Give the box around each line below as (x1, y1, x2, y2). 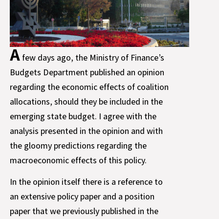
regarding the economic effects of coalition (10, 81, 169, 92)
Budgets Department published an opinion (10, 66, 164, 78)
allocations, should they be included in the (10, 95, 163, 107)
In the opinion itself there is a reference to (10, 175, 163, 187)
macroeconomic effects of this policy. (10, 154, 147, 166)
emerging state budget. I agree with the (10, 110, 156, 122)
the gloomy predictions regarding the (10, 139, 147, 151)
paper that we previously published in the (10, 205, 158, 217)
